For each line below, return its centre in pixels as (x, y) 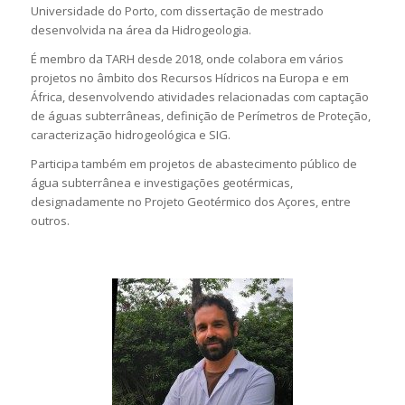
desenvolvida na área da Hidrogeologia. (141, 29)
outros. (50, 220)
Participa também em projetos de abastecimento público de (193, 163)
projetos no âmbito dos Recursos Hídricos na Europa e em (189, 77)
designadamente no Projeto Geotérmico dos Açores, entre (190, 201)
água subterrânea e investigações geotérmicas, (161, 182)
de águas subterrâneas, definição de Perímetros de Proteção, (200, 115)
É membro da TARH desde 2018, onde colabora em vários (187, 58)
